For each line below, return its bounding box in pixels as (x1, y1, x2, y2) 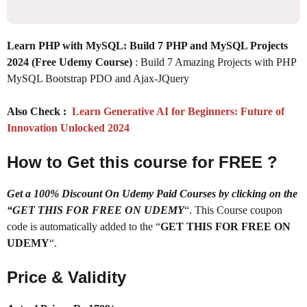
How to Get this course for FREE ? (7, 152, 278, 171)
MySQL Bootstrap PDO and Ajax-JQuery (7, 72, 189, 84)
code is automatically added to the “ (7, 220, 160, 232)
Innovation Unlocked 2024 (7, 121, 130, 134)
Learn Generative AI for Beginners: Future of (66, 105, 284, 117)
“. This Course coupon (184, 204, 282, 216)
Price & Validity (7, 267, 126, 286)
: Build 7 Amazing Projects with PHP (135, 56, 296, 68)
